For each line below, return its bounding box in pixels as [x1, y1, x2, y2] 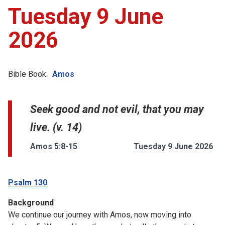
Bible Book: [8, 69, 48, 79]
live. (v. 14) [30, 121, 82, 134]
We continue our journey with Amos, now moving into [8, 209, 191, 219]
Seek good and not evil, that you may [30, 102, 204, 116]
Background [8, 197, 54, 207]
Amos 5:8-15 [30, 141, 77, 151]
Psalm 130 [8, 177, 47, 187]
